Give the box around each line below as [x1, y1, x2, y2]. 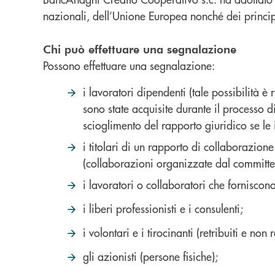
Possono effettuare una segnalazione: [43, 58, 215, 73]
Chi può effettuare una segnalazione [43, 42, 236, 56]
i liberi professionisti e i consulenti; [83, 201, 243, 216]
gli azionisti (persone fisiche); [83, 249, 218, 264]
